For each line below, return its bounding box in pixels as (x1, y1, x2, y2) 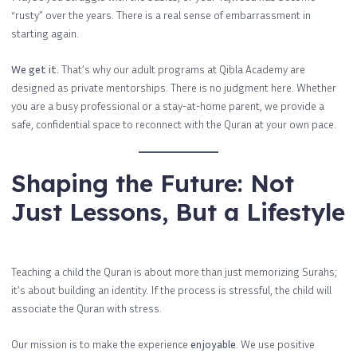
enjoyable (190, 337, 236, 351)
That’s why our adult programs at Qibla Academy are (59, 62, 305, 76)
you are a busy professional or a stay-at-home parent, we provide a (11, 99, 324, 113)
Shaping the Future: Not (11, 167, 294, 198)
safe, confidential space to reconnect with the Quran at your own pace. (11, 117, 336, 131)
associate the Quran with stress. (11, 300, 162, 315)
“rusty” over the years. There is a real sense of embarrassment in (11, 7, 311, 22)
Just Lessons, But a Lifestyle (11, 196, 345, 227)
